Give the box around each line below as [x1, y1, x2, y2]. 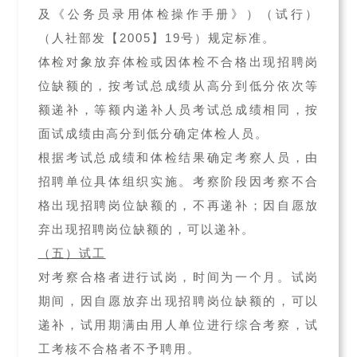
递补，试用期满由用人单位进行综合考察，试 [37, 318, 320, 331]
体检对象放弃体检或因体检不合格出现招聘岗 [37, 55, 320, 69]
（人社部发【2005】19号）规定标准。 [37, 31, 276, 45]
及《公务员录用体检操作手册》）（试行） [37, 7, 320, 21]
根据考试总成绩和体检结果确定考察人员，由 [37, 151, 320, 164]
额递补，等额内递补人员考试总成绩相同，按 [37, 103, 320, 116]
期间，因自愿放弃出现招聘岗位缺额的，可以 [37, 294, 320, 308]
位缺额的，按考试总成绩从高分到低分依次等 [37, 79, 320, 92]
